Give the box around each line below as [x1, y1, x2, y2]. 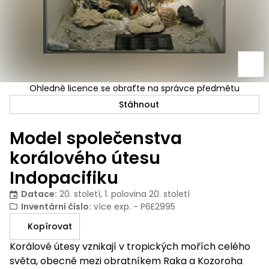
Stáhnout [119, 98, 159, 111]
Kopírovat [28, 220, 72, 233]
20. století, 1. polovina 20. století [59, 188, 190, 201]
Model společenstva [10, 127, 182, 151]
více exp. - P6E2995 [93, 201, 175, 213]
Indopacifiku [10, 166, 118, 190]
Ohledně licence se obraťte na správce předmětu [29, 82, 240, 95]
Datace [20, 188, 55, 201]
